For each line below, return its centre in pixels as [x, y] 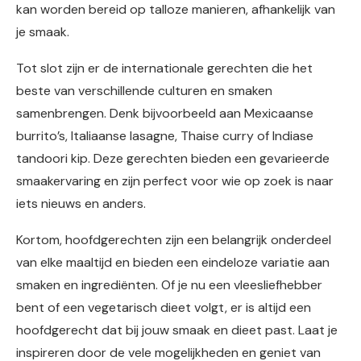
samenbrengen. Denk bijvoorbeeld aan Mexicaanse [165, 113]
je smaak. [43, 32]
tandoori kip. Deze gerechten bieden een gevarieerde [173, 158]
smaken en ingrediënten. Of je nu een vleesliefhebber [169, 285]
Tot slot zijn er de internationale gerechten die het [164, 68]
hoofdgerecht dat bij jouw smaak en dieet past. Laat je [177, 330]
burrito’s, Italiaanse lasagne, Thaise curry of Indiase [165, 136]
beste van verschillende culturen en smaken [144, 91]
